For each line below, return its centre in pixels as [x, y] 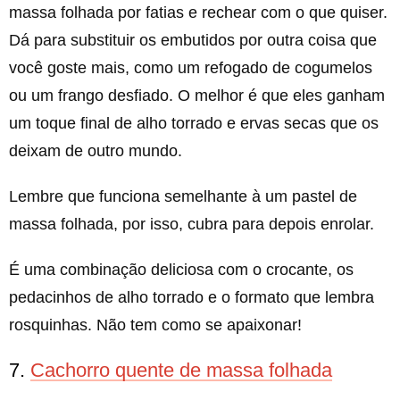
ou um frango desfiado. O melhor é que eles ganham [197, 95]
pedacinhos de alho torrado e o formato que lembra [192, 297]
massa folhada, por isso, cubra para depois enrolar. [192, 224]
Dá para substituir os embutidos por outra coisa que [193, 40]
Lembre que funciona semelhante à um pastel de [183, 196]
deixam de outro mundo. [96, 150]
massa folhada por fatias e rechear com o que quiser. [198, 12]
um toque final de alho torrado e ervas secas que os [194, 123]
